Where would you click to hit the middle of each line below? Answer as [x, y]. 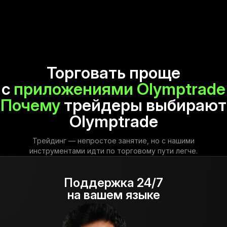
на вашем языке [113, 195]
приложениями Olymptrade [120, 89]
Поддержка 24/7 [113, 183]
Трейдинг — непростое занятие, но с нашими [113, 141]
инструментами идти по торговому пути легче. [113, 151]
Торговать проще [113, 73]
